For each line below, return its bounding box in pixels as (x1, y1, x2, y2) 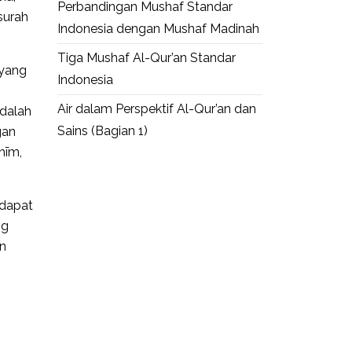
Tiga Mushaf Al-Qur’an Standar (57, 50, 236, 65)
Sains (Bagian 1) (57, 123, 148, 138)
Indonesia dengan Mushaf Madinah (57, 21, 259, 36)
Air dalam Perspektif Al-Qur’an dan (57, 101, 256, 116)
